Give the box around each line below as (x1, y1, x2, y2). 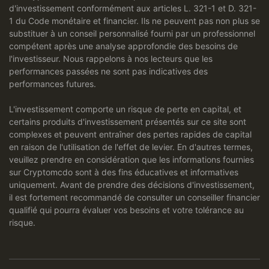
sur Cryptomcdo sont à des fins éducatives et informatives (9, 167, 238, 178)
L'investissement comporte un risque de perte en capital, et (9, 104, 241, 115)
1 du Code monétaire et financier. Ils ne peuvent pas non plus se (9, 16, 260, 26)
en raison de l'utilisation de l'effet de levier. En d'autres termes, (9, 142, 253, 153)
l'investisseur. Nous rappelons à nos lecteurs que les (9, 53, 213, 64)
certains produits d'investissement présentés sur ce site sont (9, 116, 246, 127)
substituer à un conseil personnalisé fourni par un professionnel (9, 28, 255, 39)
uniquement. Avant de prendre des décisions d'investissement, (9, 180, 255, 190)
